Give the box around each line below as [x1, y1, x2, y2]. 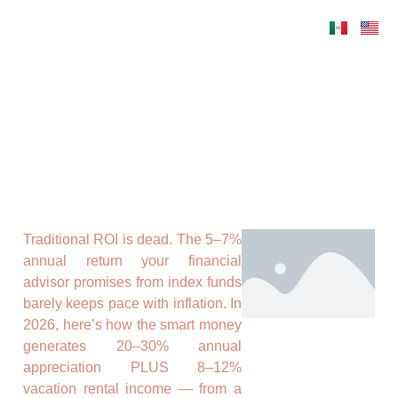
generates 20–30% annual [23, 338, 243, 354]
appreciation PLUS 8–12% [23, 360, 243, 375]
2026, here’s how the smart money [23, 317, 243, 332]
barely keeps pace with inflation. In [23, 296, 243, 311]
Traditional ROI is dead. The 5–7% [23, 232, 243, 247]
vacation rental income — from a [23, 381, 243, 396]
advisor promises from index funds [23, 275, 243, 290]
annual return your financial [23, 253, 243, 268]
